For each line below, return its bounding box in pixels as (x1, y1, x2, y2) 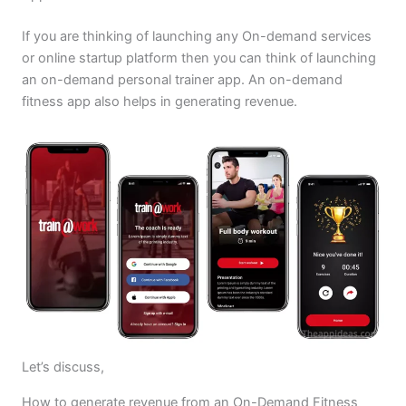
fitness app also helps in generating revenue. (21, 93, 297, 111)
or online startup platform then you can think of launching (21, 50, 376, 67)
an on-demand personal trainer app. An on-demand (21, 72, 343, 89)
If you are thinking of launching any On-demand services (21, 28, 372, 45)
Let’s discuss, (21, 359, 104, 376)
